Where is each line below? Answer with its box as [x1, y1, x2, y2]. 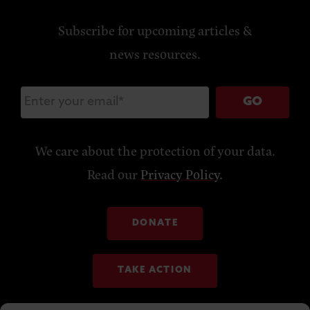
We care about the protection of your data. [35, 141, 275, 161]
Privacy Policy [140, 165, 219, 184]
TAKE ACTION [118, 266, 192, 275]
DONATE [131, 219, 179, 228]
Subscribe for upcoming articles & [57, 21, 253, 40]
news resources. [109, 44, 201, 64]
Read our [87, 165, 140, 184]
